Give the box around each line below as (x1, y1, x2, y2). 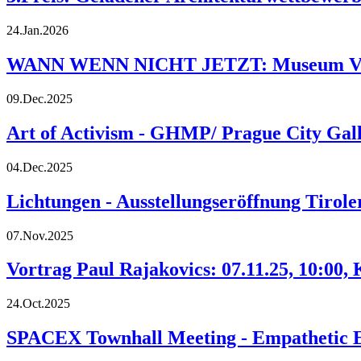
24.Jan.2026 (6, 23, 68, 38)
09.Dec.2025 (6, 91, 73, 106)
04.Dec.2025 (6, 160, 73, 174)
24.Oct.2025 (6, 297, 70, 311)
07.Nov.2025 (6, 228, 73, 243)
